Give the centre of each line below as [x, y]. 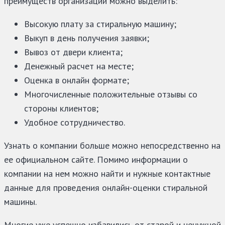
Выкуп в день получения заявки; [87, 38]
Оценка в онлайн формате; [77, 80]
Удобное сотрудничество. [75, 123]
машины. [20, 202]
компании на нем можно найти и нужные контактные [107, 174]
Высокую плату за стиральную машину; [100, 24]
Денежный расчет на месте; [79, 66]
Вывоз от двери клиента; [73, 52]
